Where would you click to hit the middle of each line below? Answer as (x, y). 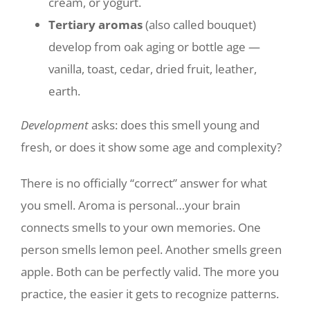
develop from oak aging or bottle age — (154, 47)
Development (55, 125)
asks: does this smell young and (174, 125)
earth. (64, 91)
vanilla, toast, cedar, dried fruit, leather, (153, 69)
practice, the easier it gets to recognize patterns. (150, 294)
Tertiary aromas (95, 25)
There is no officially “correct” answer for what (144, 183)
